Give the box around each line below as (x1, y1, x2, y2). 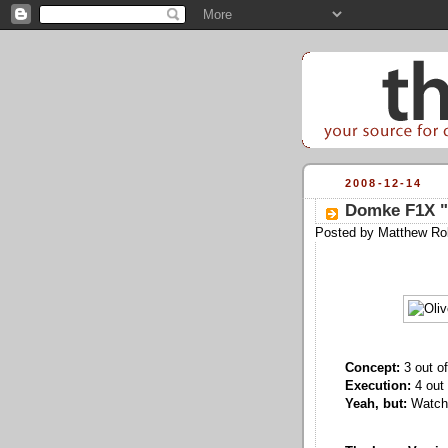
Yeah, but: (345, 396, 407, 411)
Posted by (315, 225, 378, 240)
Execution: (345, 378, 411, 393)
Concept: (345, 360, 400, 375)
